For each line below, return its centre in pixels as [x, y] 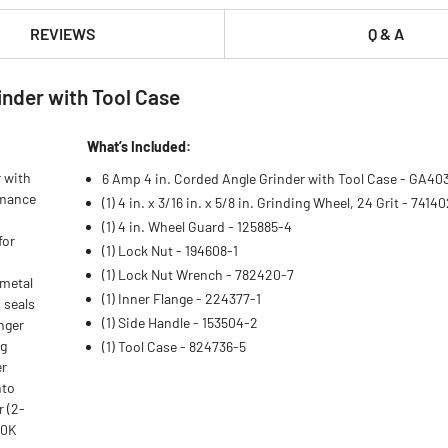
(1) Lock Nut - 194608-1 [170, 250]
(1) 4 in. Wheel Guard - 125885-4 [197, 226]
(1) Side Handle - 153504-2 [180, 322]
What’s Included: [139, 146]
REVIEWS [62, 33]
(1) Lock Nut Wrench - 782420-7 [198, 274]
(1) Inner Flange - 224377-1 [182, 298]
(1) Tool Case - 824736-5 [174, 346]
